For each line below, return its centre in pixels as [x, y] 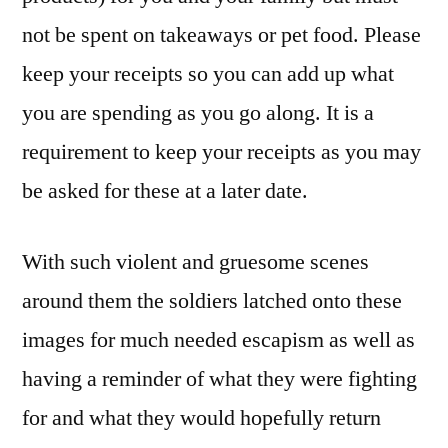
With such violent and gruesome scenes [195, 262]
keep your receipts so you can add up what [208, 74]
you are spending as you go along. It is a [198, 113]
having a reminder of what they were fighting [219, 379]
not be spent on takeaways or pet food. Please [221, 35]
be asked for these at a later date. [165, 191]
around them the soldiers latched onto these [212, 301]
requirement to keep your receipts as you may [221, 152]
